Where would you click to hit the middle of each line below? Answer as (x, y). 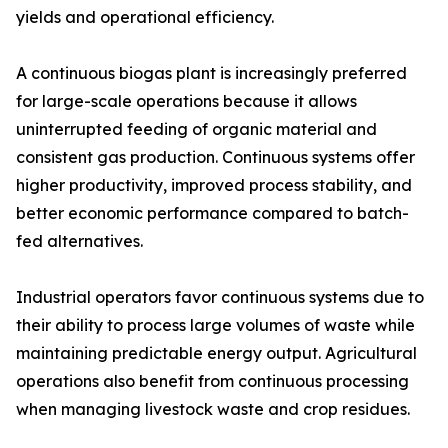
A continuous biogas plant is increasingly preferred (211, 73)
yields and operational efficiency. (145, 17)
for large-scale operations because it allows (186, 101)
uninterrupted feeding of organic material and (196, 129)
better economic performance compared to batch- (212, 213)
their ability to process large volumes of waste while (215, 325)
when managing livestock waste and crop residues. (213, 409)
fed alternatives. (79, 241)
